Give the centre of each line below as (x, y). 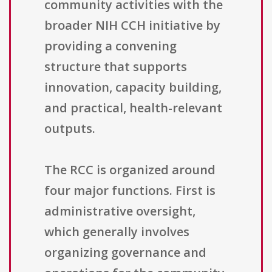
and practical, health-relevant (133, 108)
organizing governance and (125, 253)
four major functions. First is (130, 191)
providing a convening (110, 46)
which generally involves (117, 232)
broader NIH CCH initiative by (132, 25)
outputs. (70, 129)
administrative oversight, (120, 211)
